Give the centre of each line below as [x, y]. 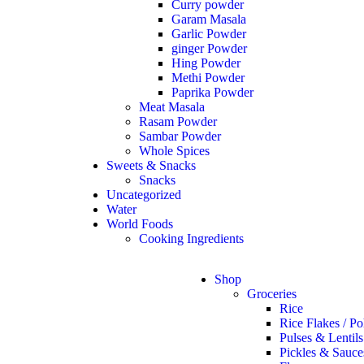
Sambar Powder [180, 136]
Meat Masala [172, 107]
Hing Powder [206, 63]
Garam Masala [209, 19]
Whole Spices [175, 151]
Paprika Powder [213, 92]
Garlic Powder [209, 34]
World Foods [140, 224]
